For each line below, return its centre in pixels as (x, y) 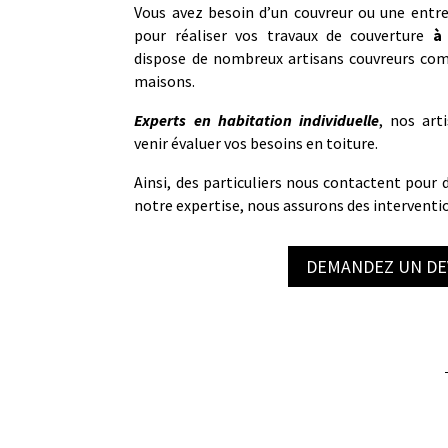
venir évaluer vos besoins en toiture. (256, 142)
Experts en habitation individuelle (256, 119)
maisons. (165, 80)
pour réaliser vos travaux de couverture (283, 34)
